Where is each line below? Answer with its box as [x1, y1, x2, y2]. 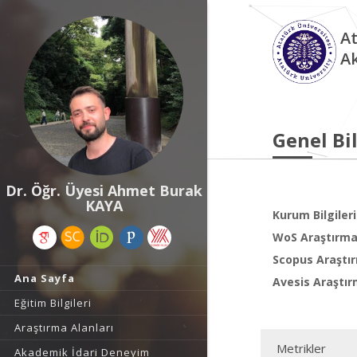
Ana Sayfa [14, 271, 75, 285]
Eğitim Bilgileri [14, 296, 92, 310]
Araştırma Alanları [14, 320, 114, 335]
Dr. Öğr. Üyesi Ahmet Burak [5, 181, 202, 200]
